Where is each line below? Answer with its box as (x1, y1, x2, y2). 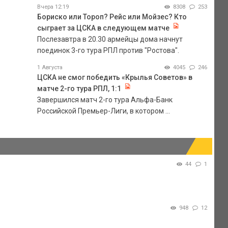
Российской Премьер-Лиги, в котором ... (37, 106, 170, 115)
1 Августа (37, 64, 63, 71)
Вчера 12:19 (37, 3, 69, 10)
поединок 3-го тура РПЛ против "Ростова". (37, 46, 179, 54)
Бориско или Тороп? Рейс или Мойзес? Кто (37, 12, 187, 21)
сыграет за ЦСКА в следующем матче (37, 23, 169, 32)
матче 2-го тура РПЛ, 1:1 (37, 84, 121, 93)
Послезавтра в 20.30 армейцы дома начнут (37, 35, 183, 43)
